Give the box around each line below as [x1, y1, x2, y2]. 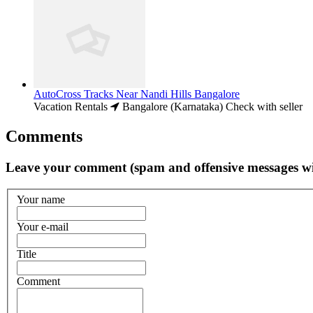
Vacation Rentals [34, 101, 108, 113]
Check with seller [226, 101, 303, 113]
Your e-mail [17, 221, 68, 233]
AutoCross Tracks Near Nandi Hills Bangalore [34, 88, 240, 101]
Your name [17, 194, 65, 206]
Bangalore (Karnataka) [119, 101, 223, 113]
